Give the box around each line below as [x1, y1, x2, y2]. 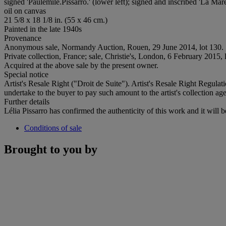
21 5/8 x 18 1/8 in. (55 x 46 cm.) [4, 15, 107, 24]
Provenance [4, 33, 41, 42]
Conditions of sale [24, 123, 82, 132]
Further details [4, 97, 49, 106]
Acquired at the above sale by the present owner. [4, 61, 158, 70]
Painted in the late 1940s [4, 24, 82, 33]
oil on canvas [4, 6, 46, 15]
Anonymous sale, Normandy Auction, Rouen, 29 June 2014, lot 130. [4, 42, 223, 51]
